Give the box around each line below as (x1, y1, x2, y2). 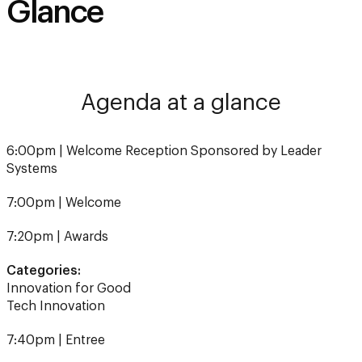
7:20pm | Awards (6, 192, 108, 205)
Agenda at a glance (81, 53, 281, 76)
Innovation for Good (6, 244, 131, 257)
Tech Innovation (6, 262, 105, 275)
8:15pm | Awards (6, 330, 105, 343)
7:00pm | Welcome (6, 158, 121, 171)
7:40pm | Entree (6, 296, 105, 309)
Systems (6, 124, 57, 137)
